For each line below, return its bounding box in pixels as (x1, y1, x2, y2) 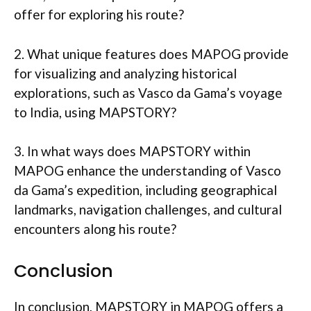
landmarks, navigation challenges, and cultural (14, 201, 282, 218)
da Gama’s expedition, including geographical (14, 182, 277, 199)
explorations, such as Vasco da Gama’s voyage (14, 84, 283, 101)
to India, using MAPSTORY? (14, 103, 176, 120)
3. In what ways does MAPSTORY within (14, 143, 251, 160)
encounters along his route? (14, 221, 176, 237)
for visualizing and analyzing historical (14, 65, 237, 81)
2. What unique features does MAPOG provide (14, 45, 289, 62)
